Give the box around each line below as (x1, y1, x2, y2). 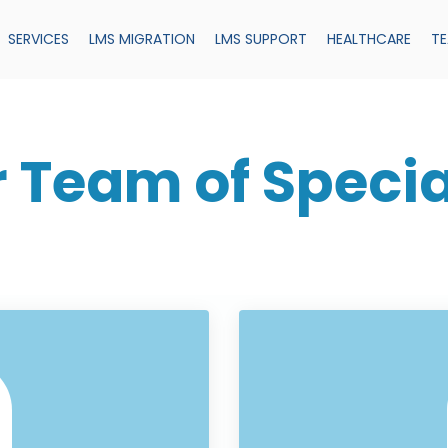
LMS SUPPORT (215, 29, 308, 50)
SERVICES (8, 29, 70, 50)
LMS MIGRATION (89, 29, 196, 50)
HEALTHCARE (327, 29, 412, 50)
